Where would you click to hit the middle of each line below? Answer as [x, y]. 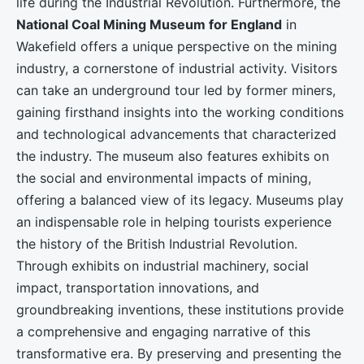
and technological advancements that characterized [176, 134]
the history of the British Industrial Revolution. [157, 244]
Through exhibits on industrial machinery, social [162, 266]
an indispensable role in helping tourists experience [174, 222]
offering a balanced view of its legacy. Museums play [180, 200]
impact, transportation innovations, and [138, 288]
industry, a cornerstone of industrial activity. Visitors [177, 69]
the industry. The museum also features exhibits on [173, 156]
